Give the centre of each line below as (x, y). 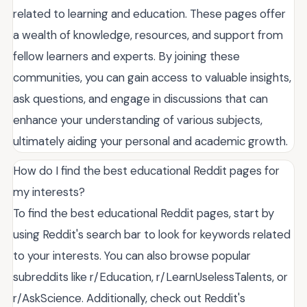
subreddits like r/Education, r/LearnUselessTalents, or (150, 277)
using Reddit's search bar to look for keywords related (152, 234)
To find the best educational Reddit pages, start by (144, 213)
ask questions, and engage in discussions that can (140, 98)
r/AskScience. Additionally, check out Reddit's (129, 298)
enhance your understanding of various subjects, (138, 120)
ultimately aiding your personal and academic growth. (150, 141)
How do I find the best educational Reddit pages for (146, 170)
